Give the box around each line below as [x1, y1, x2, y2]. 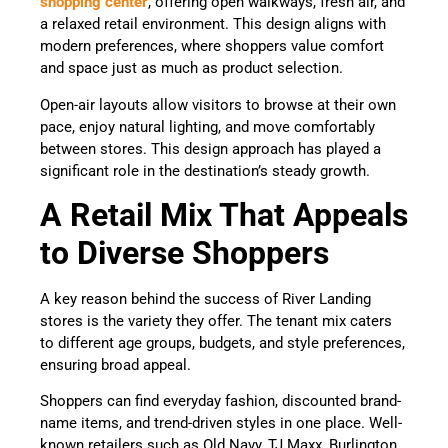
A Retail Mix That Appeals [40, 196, 408, 235]
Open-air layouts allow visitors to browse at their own [40, 95, 396, 114]
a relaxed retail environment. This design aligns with [40, 15, 386, 34]
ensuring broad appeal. [40, 356, 195, 375]
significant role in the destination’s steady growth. [40, 161, 374, 180]
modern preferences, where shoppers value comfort [40, 37, 384, 56]
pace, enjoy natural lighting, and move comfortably [40, 117, 375, 136]
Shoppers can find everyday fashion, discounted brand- [40, 392, 401, 411]
